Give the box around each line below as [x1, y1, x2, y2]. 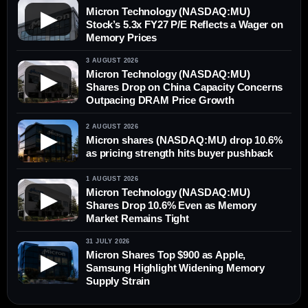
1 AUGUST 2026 [86, 175, 139, 182]
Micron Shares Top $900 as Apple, [86, 249, 246, 261]
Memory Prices [86, 32, 157, 43]
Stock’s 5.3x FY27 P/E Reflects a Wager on [86, 19, 283, 30]
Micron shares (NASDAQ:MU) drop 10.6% [86, 133, 283, 146]
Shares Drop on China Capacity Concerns [86, 81, 283, 93]
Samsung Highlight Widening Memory [86, 262, 265, 274]
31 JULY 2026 [86, 238, 130, 245]
